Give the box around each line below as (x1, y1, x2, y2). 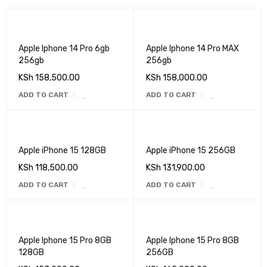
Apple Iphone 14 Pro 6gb (18, 44, 110, 54)
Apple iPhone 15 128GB (18, 145, 106, 156)
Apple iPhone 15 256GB (145, 145, 235, 156)
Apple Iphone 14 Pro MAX (145, 44, 239, 54)
